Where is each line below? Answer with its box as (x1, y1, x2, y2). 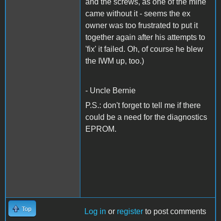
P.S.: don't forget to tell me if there (85, 101, 201, 110)
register (117, 207, 143, 216)
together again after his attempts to (85, 33, 205, 41)
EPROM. (85, 124, 116, 133)
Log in (84, 207, 106, 216)
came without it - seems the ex (85, 9, 190, 18)
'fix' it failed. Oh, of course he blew (85, 44, 203, 53)
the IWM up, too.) (85, 56, 144, 65)
